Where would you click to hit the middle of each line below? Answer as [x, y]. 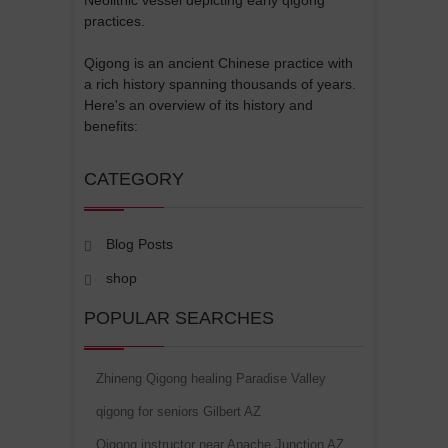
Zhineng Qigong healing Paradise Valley [211, 378]
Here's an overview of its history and [198, 104]
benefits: [111, 125]
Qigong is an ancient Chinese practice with [218, 62]
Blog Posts [139, 243]
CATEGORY [134, 178]
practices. [114, 20]
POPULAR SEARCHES [179, 317]
